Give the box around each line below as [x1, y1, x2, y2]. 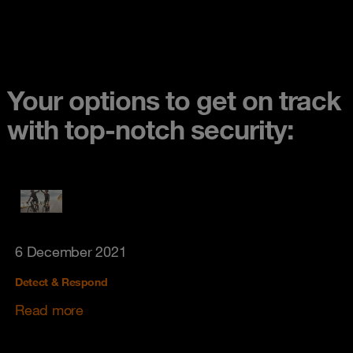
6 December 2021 [15, 242, 127, 260]
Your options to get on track [7, 83, 341, 117]
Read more [15, 300, 84, 318]
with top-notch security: [7, 112, 293, 146]
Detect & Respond [15, 274, 108, 289]
